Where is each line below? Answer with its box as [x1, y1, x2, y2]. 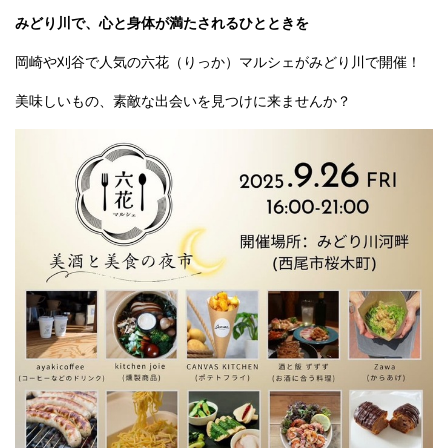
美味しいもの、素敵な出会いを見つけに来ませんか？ [15, 94, 351, 109]
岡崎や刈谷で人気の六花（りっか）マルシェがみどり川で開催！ [15, 55, 421, 70]
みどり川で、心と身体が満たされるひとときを [15, 16, 309, 31]
